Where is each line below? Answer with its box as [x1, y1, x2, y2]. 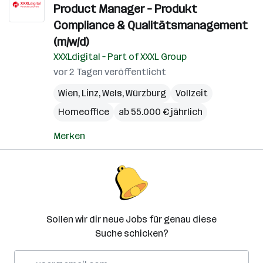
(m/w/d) [53, 35, 89, 49]
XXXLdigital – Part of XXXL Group [53, 51, 187, 62]
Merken [53, 130, 85, 141]
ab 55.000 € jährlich [119, 106, 203, 117]
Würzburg [126, 87, 166, 99]
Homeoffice [58, 106, 109, 117]
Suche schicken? [95, 228, 168, 239]
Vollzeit [176, 87, 208, 99]
